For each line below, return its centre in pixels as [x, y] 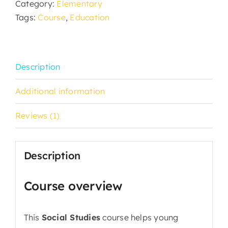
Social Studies [71, 218]
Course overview [73, 186]
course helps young [139, 218]
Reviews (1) [38, 115]
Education [90, 17]
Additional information [60, 91]
